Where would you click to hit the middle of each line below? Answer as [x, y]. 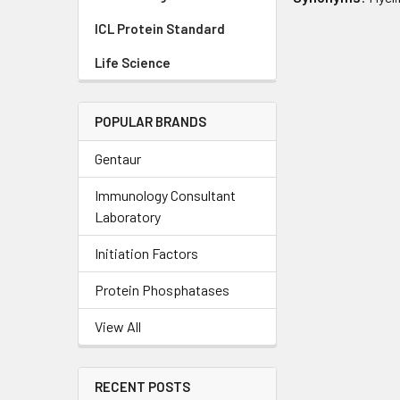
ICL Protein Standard [160, 28]
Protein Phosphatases [162, 289]
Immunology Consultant [165, 195]
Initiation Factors [146, 253]
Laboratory [128, 216]
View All [118, 326]
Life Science [133, 62]
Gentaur [118, 158]
